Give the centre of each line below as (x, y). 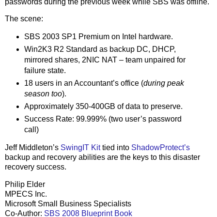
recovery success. (36, 167)
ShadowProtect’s (161, 147)
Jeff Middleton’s (33, 147)
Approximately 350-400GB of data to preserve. (103, 107)
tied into (116, 147)
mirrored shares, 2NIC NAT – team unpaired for (105, 60)
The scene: (24, 19)
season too (43, 94)
